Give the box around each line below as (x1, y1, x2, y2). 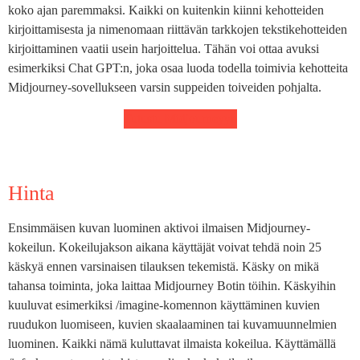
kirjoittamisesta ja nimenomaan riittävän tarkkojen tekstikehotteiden (8, 22, 347, 37)
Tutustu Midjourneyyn (123, 111, 237, 125)
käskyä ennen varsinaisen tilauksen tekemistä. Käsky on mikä (8, 259, 319, 273)
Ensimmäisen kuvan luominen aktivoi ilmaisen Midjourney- (8, 220, 310, 235)
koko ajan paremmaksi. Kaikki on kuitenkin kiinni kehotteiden (8, 3, 324, 18)
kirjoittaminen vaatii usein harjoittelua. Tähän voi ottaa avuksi (8, 42, 319, 56)
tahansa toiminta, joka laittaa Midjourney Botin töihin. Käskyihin (8, 278, 336, 292)
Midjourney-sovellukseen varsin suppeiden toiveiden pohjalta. (8, 80, 321, 95)
